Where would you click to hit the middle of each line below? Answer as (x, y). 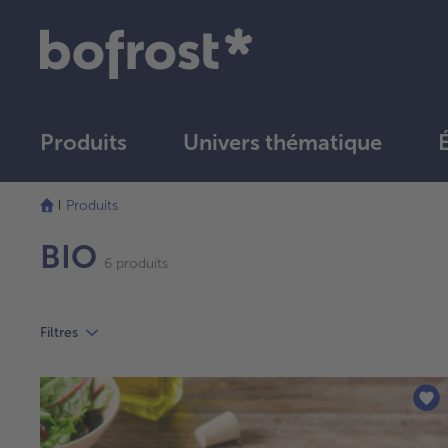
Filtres (59, 332)
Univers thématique (282, 142)
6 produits (134, 263)
